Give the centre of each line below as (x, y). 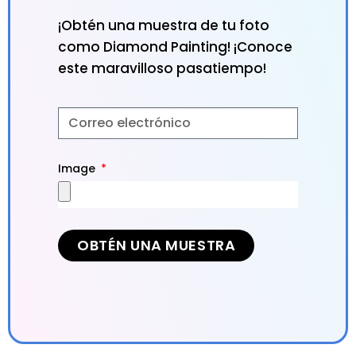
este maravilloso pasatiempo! (162, 68)
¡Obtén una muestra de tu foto (164, 25)
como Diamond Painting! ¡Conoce (175, 46)
